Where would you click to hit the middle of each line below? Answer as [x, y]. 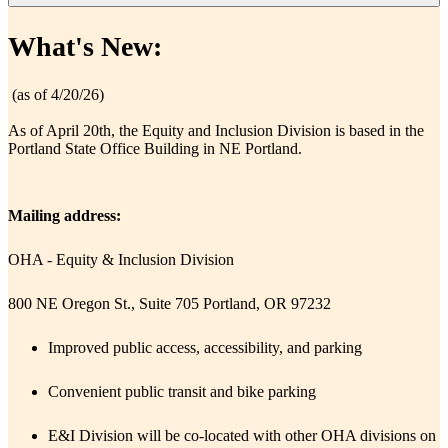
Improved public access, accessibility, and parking [205, 347]
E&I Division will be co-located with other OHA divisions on [242, 435]
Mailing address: [64, 215]
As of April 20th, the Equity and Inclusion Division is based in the [216, 130]
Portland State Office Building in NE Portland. [157, 148]
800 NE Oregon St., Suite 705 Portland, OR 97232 [169, 303]
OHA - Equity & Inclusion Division [123, 259]
